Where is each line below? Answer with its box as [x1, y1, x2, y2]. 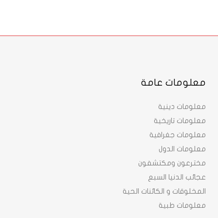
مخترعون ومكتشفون [138, 159, 206, 167]
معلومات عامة [141, 77, 206, 88]
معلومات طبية [159, 201, 206, 209]
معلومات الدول [159, 145, 206, 153]
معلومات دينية [158, 103, 206, 110]
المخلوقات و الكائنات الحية [123, 187, 206, 195]
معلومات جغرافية [149, 131, 206, 139]
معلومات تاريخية [154, 117, 206, 125]
